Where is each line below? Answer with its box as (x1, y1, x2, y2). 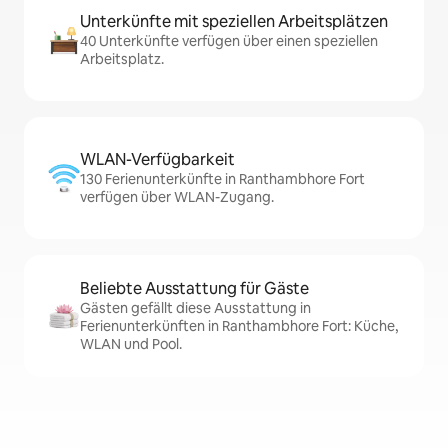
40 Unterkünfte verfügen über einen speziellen (80, 32, 378, 51)
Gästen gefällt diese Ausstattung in (80, 299, 311, 318)
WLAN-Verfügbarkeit (80, 149, 235, 171)
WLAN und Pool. (80, 335, 182, 354)
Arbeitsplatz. (80, 50, 164, 69)
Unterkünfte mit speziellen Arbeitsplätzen (80, 11, 388, 33)
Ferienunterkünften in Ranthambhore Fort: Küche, (80, 317, 398, 336)
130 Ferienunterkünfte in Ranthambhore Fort (80, 170, 365, 189)
